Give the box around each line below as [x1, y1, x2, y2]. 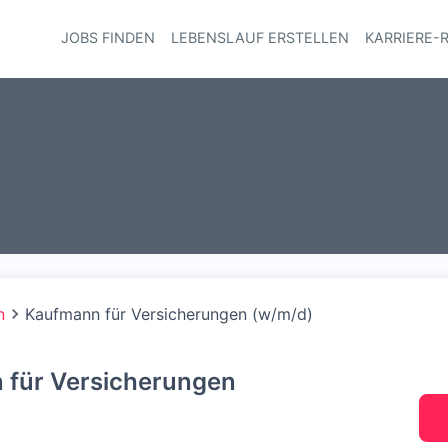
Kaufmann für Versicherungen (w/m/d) [25, 304, 313, 324]
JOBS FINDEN [60, 29, 155, 46]
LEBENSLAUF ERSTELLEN [170, 29, 349, 46]
